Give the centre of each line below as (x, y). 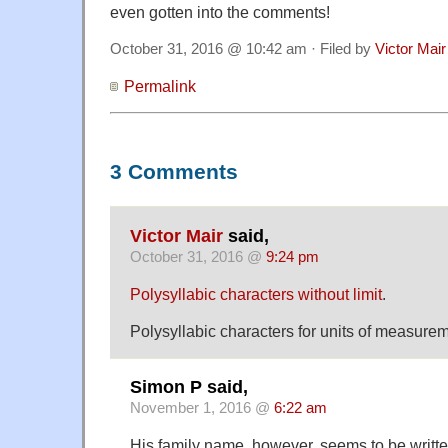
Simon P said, (189, 387)
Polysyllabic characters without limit (256, 293)
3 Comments (174, 172)
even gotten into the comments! (220, 12)
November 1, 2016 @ (202, 408)
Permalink (160, 86)
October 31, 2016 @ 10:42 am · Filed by (242, 49)
